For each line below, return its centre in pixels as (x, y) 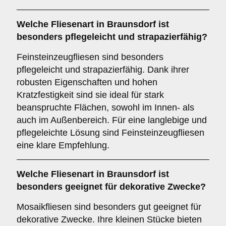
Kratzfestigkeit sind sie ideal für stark (90, 95)
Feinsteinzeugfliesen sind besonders (90, 57)
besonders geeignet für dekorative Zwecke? (111, 187)
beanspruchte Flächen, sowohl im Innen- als (105, 107)
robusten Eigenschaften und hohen (87, 82)
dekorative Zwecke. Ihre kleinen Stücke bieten (109, 219)
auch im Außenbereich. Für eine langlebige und (112, 120)
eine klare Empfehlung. (63, 145)
